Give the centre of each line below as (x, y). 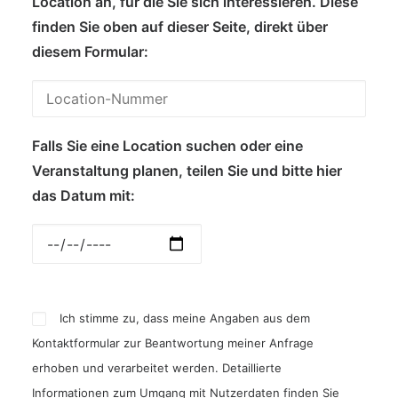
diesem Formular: (90, 52)
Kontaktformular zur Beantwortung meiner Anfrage (173, 343)
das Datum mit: (84, 195)
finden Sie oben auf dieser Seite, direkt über (180, 27)
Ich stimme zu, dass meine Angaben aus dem (185, 318)
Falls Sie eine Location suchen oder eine (167, 146)
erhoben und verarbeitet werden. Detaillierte (157, 368)
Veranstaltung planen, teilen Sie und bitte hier (187, 171)
